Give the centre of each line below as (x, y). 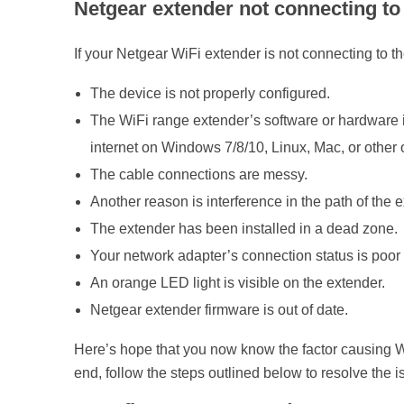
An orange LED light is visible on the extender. (237, 282)
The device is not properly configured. (210, 93)
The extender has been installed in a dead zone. (243, 228)
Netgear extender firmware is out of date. (219, 309)
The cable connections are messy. (198, 174)
